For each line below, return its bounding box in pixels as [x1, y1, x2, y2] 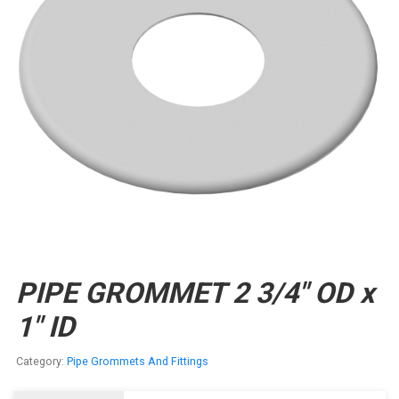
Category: [15, 354, 67, 368]
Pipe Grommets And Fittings [66, 354, 208, 368]
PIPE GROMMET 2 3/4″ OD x [15, 275, 374, 310]
